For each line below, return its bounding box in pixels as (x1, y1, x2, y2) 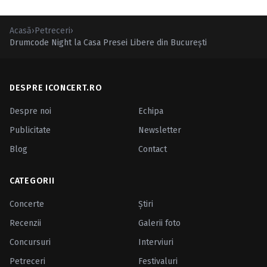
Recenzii (10, 218, 41, 228)
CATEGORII (10, 176, 55, 186)
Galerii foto (138, 218, 181, 228)
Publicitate (10, 125, 51, 135)
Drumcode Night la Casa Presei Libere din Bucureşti (10, 38, 207, 48)
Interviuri (138, 237, 173, 247)
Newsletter (138, 125, 181, 135)
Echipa (138, 106, 163, 116)
